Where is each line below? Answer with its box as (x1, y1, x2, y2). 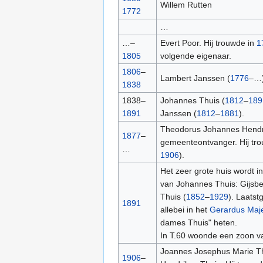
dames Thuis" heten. (160, 218, 237, 228)
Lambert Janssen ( (160, 73, 230, 83)
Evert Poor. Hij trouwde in (160, 38, 257, 48)
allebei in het (160, 205, 210, 215)
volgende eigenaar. (160, 51, 231, 61)
